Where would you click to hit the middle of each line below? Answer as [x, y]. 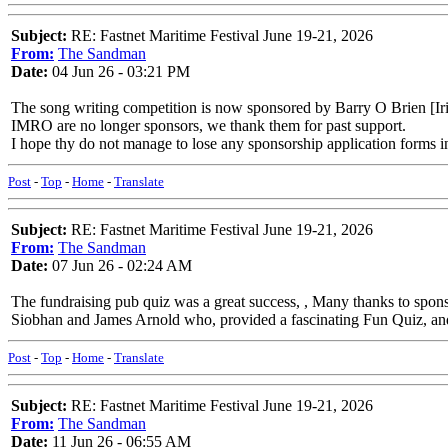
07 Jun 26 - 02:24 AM [120, 265]
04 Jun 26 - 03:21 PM [119, 71]
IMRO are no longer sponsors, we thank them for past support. [208, 125]
